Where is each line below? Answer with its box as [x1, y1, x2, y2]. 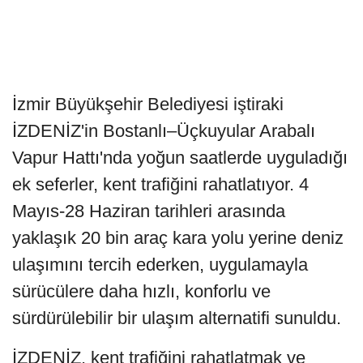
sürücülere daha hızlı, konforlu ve [12, 280, 271, 301]
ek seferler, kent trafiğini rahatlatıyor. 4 [12, 173, 309, 194]
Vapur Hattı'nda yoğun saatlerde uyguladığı [12, 147, 348, 168]
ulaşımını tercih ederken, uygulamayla [12, 254, 308, 275]
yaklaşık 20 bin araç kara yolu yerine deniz [12, 227, 344, 248]
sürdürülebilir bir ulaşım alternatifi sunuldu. [12, 307, 341, 328]
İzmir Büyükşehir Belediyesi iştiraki [12, 93, 284, 114]
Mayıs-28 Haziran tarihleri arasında [12, 200, 285, 221]
